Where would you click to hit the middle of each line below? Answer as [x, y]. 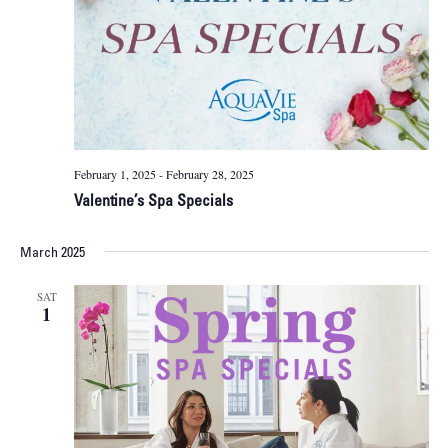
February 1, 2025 [114, 173]
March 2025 [52, 253]
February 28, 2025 [209, 173]
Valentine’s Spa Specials [153, 201]
